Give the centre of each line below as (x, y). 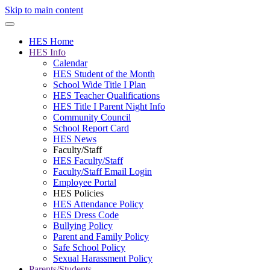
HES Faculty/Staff (88, 161)
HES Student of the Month (104, 74)
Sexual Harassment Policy (103, 258)
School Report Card (91, 128)
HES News (75, 139)
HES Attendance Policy (98, 204)
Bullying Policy (83, 226)
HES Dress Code (86, 215)
